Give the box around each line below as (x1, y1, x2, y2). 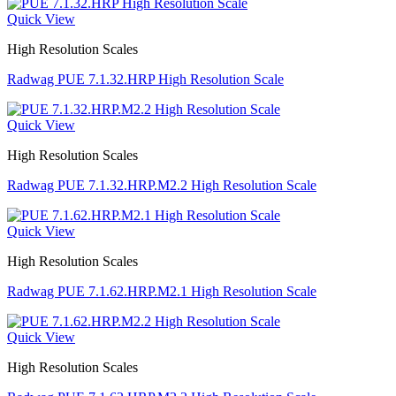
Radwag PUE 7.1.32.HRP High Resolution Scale (7, 72, 284, 87)
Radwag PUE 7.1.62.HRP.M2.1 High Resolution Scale (7, 284, 316, 299)
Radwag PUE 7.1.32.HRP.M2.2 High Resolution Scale (7, 178, 316, 193)
